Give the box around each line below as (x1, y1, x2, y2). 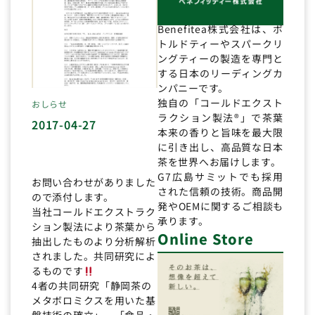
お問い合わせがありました (32, 175, 156, 190)
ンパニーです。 (157, 81, 229, 96)
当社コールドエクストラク (32, 205, 156, 219)
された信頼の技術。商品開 (157, 184, 283, 199)
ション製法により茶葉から (32, 219, 156, 234)
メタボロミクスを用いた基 (32, 293, 156, 308)
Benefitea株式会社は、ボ (157, 22, 283, 37)
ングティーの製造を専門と (157, 51, 283, 66)
